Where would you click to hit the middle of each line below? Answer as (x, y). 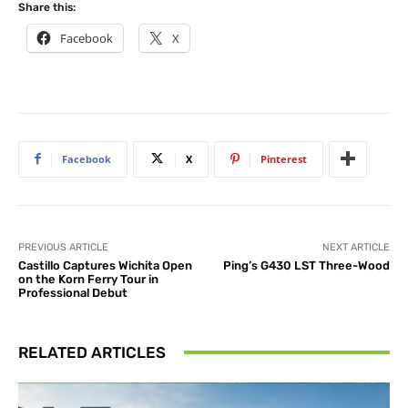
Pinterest (284, 158)
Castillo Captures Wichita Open (105, 265)
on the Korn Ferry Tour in (88, 279)
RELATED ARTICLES (92, 352)
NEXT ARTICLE (356, 247)
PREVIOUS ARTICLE (63, 247)
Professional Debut (73, 292)
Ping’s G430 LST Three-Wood (306, 265)
